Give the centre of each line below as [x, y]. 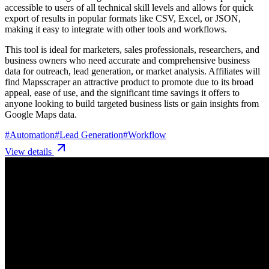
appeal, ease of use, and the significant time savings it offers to [122, 92]
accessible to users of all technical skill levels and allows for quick [129, 7]
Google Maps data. [41, 114]
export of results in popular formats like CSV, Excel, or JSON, [123, 18]
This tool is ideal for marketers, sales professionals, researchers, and [132, 49]
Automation [32, 134]
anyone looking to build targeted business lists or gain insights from [132, 103]
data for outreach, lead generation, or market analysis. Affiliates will [132, 71]
